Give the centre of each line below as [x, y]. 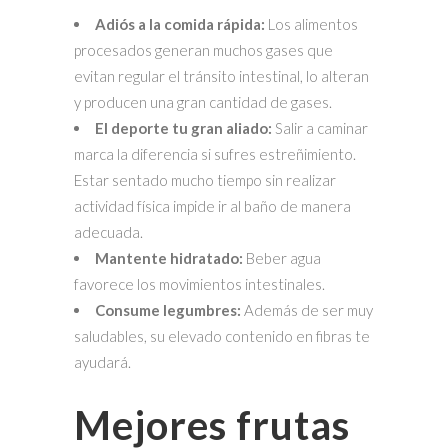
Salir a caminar [320, 127]
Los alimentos [313, 23]
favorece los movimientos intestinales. [201, 283]
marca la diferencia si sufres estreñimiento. [215, 153]
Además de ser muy [308, 309]
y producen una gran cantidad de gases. [204, 101]
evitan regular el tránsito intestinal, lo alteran [221, 75]
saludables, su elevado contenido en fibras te [222, 335]
